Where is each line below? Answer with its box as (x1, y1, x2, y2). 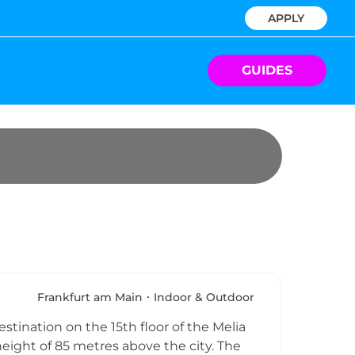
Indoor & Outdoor (154, 290, 254, 305)
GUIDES (242, 63, 292, 78)
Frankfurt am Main (37, 290, 143, 305)
